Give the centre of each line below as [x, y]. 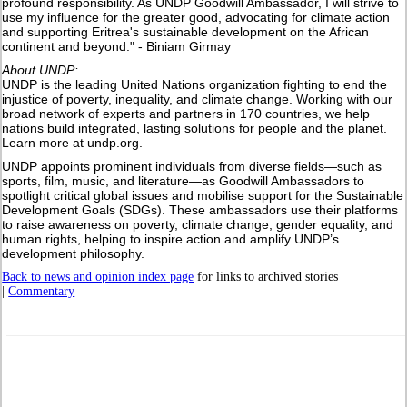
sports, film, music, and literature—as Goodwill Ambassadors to [184, 180]
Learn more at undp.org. [73, 142]
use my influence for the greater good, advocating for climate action [196, 17]
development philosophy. [74, 253]
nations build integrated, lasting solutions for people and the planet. [195, 128]
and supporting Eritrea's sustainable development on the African [186, 31]
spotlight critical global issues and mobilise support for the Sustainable [203, 195]
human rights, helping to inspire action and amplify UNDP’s [171, 238]
